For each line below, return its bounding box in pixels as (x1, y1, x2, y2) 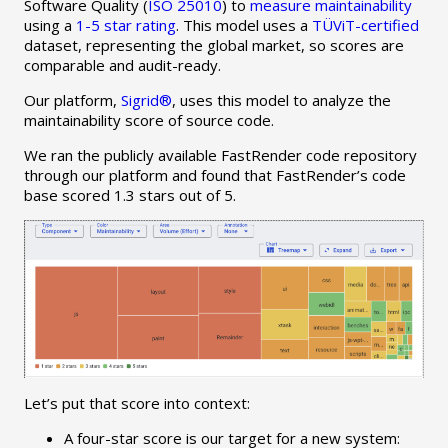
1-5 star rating (75, 15, 176, 36)
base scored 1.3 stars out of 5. (23, 185, 236, 206)
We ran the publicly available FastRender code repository (23, 145, 417, 166)
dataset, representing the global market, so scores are (23, 35, 404, 56)
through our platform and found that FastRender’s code (23, 165, 406, 186)
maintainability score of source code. (23, 110, 274, 131)
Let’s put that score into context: (23, 392, 250, 413)
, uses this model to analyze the (171, 90, 391, 111)
